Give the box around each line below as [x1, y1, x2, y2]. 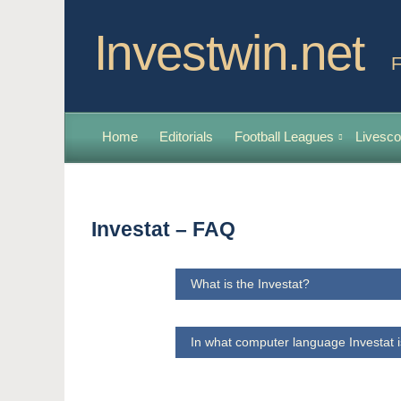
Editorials [159, 129, 213, 144]
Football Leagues [235, 129, 334, 144]
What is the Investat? [190, 277, 310, 291]
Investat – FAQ [91, 218, 235, 241]
